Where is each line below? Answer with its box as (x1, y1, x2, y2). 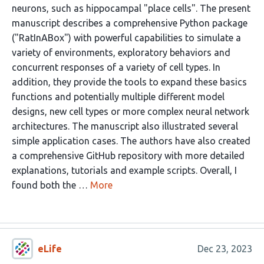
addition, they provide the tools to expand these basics (12, 77, 247, 87)
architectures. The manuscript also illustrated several (12, 121, 238, 131)
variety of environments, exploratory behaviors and (12, 47, 230, 58)
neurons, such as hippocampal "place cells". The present (12, 3, 250, 14)
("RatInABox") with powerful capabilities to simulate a (12, 32, 241, 43)
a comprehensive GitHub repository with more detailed (12, 150, 245, 161)
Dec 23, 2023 (197, 243, 252, 254)
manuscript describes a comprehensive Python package (12, 18, 247, 28)
